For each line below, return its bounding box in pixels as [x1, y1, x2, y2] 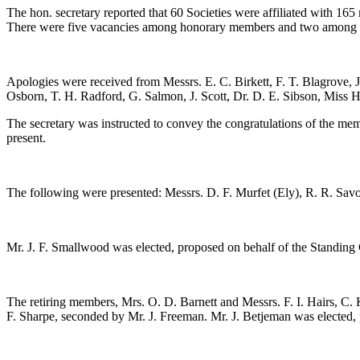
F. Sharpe [6, 309, 55, 323]
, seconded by [55, 309, 128, 323]
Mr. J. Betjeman [211, 309, 291, 323]
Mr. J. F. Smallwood [6, 239, 109, 254]
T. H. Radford [51, 88, 122, 103]
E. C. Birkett [205, 74, 269, 88]
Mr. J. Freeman [128, 309, 204, 323]
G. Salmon [129, 88, 183, 103]
